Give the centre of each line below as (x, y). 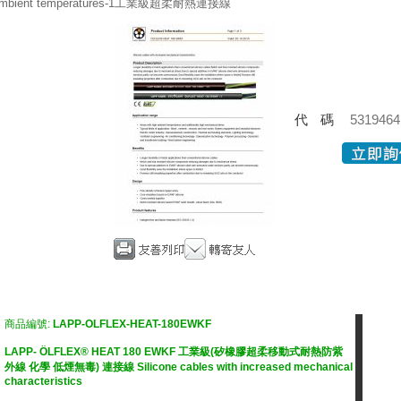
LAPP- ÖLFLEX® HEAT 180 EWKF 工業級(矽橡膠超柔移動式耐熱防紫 (174, 352)
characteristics (43, 381)
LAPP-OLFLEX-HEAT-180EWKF (132, 324)
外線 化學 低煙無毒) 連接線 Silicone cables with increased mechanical (179, 367)
